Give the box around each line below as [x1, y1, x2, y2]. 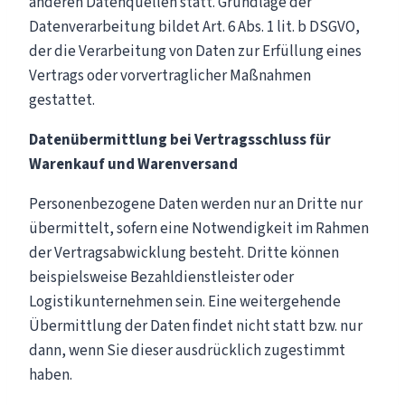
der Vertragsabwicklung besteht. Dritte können [29, 241, 339, 264]
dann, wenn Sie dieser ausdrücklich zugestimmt [29, 339, 345, 362]
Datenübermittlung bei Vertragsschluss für [29, 128, 331, 151]
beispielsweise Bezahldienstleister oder [29, 266, 294, 288]
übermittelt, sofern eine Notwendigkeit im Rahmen [29, 217, 369, 240]
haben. [29, 363, 72, 386]
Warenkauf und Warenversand [29, 153, 238, 175]
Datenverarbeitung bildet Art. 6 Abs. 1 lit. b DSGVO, [29, 15, 360, 38]
